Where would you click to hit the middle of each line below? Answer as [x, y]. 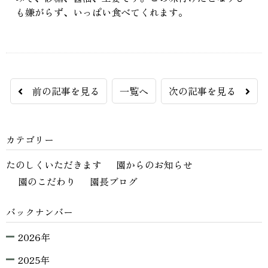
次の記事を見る [207, 91]
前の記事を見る [61, 91]
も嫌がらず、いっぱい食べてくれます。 [102, 12]
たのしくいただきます [54, 165]
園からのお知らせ [154, 165]
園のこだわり [47, 182]
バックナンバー [39, 212]
